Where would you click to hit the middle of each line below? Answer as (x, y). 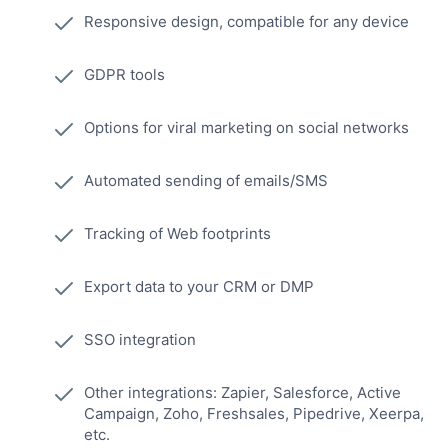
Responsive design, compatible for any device (246, 22)
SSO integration (140, 340)
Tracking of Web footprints (177, 234)
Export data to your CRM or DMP (199, 287)
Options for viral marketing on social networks (246, 128)
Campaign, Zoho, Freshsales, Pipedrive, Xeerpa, (254, 414)
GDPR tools (124, 75)
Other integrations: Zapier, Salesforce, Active (242, 393)
